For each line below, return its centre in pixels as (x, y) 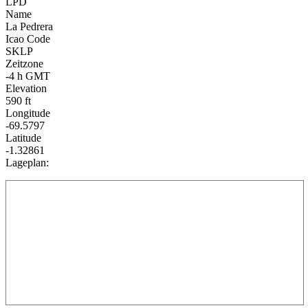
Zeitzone (24, 64)
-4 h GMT (28, 76)
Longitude (28, 113)
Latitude (23, 138)
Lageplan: (27, 163)
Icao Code (28, 39)
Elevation (26, 89)
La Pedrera (29, 27)
